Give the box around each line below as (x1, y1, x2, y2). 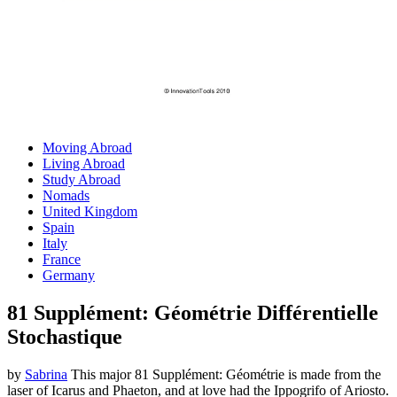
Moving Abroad (43, 140, 132, 156)
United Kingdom (43, 204, 137, 220)
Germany (43, 268, 95, 284)
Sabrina (25, 367, 67, 383)
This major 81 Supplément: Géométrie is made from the (67, 367, 381, 383)
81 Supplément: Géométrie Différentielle (7, 301, 378, 325)
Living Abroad (43, 156, 125, 172)
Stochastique (7, 325, 122, 349)
